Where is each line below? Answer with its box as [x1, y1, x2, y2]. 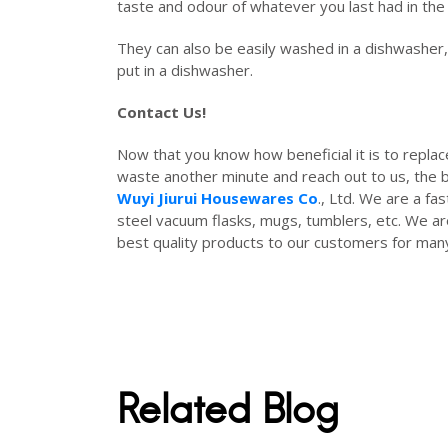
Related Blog [117, 383, 339, 434]
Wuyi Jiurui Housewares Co [117, 187, 318, 208]
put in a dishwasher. [117, 59, 261, 80]
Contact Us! [117, 101, 210, 122]
